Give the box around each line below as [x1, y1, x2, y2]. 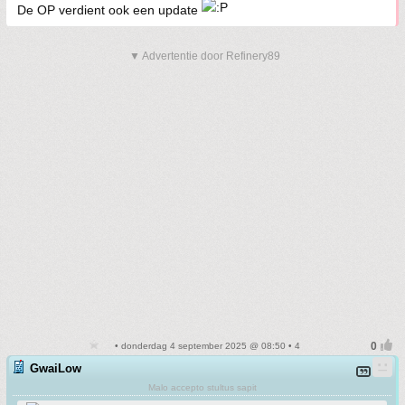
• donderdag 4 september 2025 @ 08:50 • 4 [112, 341, 300, 352]
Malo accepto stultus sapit [147, 382, 257, 393]
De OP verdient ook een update [17, 3, 202, 18]
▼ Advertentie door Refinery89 [129, 50, 280, 63]
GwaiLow [30, 362, 81, 376]
